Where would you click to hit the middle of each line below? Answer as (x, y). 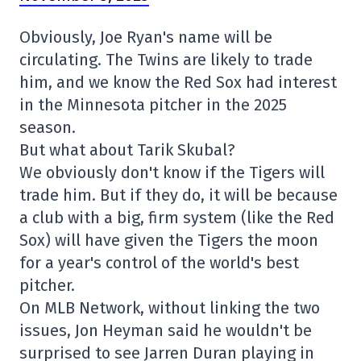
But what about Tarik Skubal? (127, 150)
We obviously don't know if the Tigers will (172, 172)
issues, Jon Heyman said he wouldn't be (166, 330)
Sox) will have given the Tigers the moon (169, 240)
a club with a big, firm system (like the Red (177, 218)
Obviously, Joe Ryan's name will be (146, 37)
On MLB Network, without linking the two (170, 308)
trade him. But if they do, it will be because (178, 195)
